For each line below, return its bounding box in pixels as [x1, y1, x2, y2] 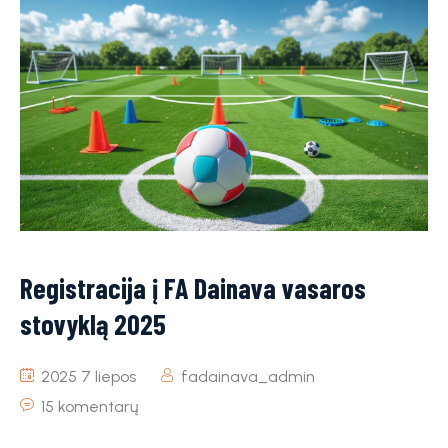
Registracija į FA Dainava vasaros [20, 270, 366, 305]
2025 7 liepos [37, 366, 136, 386]
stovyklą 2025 [20, 306, 166, 341]
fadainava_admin [181, 366, 315, 386]
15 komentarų [41, 396, 138, 416]
